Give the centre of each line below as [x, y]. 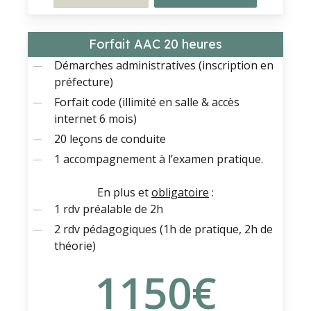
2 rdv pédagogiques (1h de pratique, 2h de [164, 229]
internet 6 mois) [96, 118]
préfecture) [84, 82]
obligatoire [180, 192]
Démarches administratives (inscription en [164, 65]
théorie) [75, 245]
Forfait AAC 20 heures [155, 44]
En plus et [124, 192]
